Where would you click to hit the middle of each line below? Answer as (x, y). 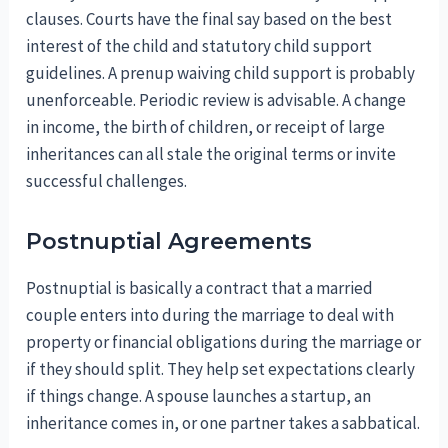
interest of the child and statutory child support (199, 45)
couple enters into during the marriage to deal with (210, 314)
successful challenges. (107, 180)
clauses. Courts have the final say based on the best (209, 18)
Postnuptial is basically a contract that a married (200, 287)
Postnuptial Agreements (169, 241)
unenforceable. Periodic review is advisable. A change (216, 99)
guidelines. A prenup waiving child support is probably (221, 72)
